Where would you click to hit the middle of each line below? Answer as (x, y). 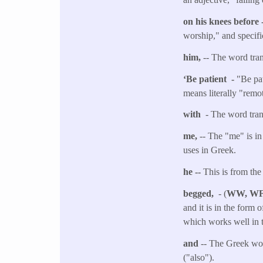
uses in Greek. (211, 150)
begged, (201, 193)
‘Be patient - (210, 79)
